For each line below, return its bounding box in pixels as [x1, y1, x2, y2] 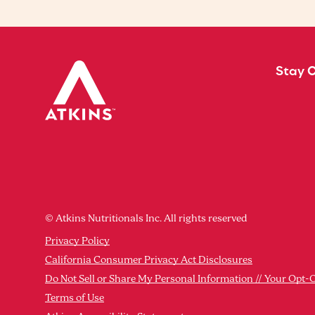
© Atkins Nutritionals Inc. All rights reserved [45, 212, 247, 225]
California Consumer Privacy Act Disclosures [45, 254, 252, 267]
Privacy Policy [45, 235, 110, 248]
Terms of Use [45, 292, 104, 305]
